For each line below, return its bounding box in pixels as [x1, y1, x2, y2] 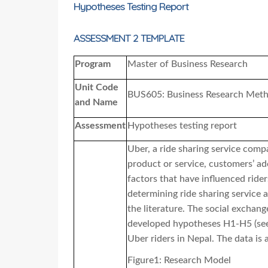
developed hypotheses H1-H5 [127, 219, 252, 229]
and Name [75, 98, 118, 108]
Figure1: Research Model [127, 255, 231, 265]
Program [75, 59, 111, 69]
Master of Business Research [127, 59, 248, 69]
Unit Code [75, 83, 118, 93]
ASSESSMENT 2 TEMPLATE [74, 31, 184, 44]
